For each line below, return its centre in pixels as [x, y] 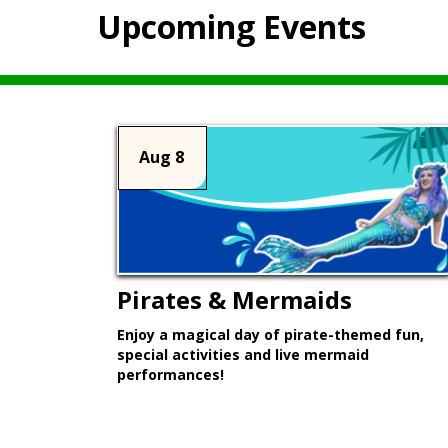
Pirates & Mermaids [234, 300]
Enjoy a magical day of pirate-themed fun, [270, 335]
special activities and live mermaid [243, 355]
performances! [170, 375]
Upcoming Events [231, 27]
